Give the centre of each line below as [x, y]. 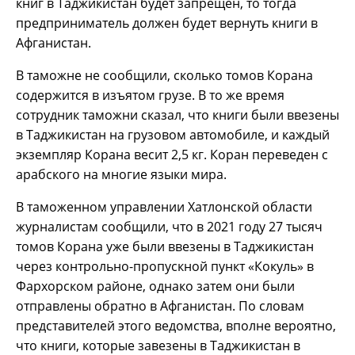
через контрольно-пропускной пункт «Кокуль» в [165, 266]
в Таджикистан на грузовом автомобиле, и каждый [173, 134]
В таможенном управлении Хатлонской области [164, 206]
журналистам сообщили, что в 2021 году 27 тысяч [169, 226]
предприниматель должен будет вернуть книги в [167, 23]
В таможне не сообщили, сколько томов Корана [164, 75]
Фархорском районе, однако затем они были [155, 286]
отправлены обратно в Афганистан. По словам [160, 305]
